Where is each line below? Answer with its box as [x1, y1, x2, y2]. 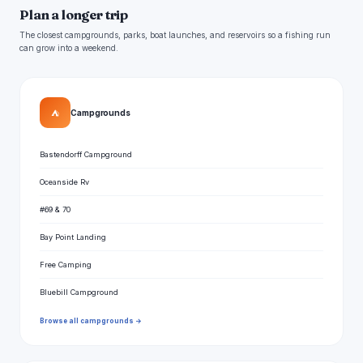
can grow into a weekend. [19, 43, 118, 53]
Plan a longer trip [19, 6, 129, 23]
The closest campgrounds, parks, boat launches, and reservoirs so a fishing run [19, 30, 331, 40]
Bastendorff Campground [40, 150, 132, 159]
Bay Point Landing [40, 233, 106, 241]
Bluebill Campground [40, 288, 118, 297]
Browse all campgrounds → [40, 317, 142, 325]
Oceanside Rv [40, 177, 89, 186]
